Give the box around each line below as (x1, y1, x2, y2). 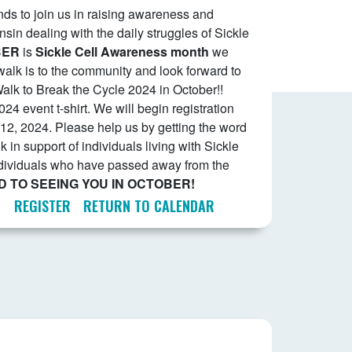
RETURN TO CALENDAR (83, 196, 214, 217)
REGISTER (14, 196, 71, 217)
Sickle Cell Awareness (35, 42, 167, 61)
